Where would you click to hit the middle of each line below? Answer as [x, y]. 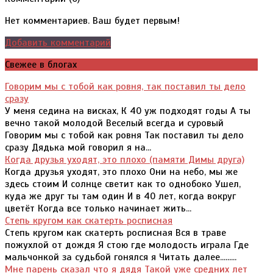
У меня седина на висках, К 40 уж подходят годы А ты [128, 111]
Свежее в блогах [41, 65]
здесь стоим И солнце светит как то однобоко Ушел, [123, 184]
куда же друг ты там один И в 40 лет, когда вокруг [120, 197]
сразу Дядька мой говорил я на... [78, 148]
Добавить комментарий [58, 43]
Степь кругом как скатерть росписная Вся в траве [115, 233]
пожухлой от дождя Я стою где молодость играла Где [127, 245]
